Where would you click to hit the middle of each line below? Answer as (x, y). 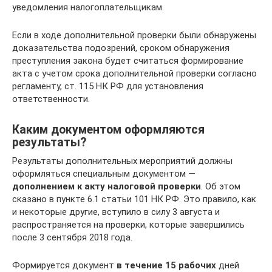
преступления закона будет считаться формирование (128, 61)
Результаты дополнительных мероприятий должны (122, 161)
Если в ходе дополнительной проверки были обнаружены (134, 35)
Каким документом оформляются (108, 130)
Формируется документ (64, 265)
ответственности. (51, 99)
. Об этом (221, 186)
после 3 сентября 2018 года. (72, 237)
